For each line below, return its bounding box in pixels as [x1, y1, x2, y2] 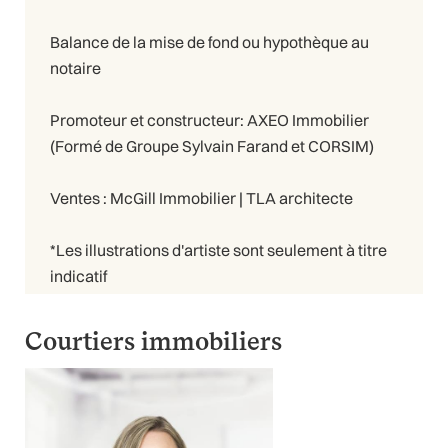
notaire [50, 58, 101, 79]
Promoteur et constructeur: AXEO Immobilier [50, 110, 369, 131]
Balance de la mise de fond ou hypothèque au [50, 32, 369, 53]
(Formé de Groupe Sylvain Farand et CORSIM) [50, 136, 374, 157]
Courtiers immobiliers [25, 324, 282, 356]
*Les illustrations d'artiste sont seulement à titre [50, 240, 387, 261]
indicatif [50, 266, 107, 287]
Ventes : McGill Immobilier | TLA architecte [50, 188, 353, 209]
